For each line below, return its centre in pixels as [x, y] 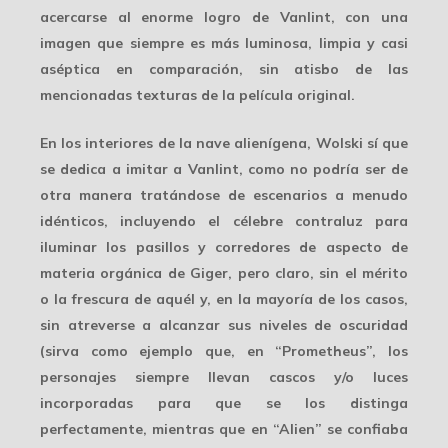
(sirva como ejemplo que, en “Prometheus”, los [224, 350]
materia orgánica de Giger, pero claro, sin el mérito [224, 272]
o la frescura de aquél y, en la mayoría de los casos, [224, 298]
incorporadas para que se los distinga [224, 402]
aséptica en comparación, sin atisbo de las [224, 68]
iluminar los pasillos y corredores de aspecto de [224, 246]
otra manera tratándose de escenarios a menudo [224, 194]
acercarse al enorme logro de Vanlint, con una [224, 16]
